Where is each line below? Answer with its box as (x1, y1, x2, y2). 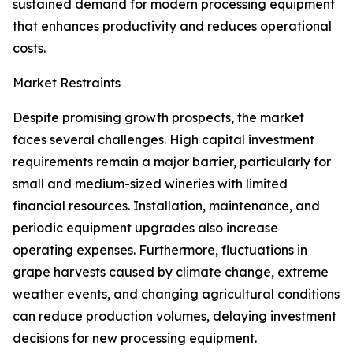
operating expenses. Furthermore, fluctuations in (13, 242, 307, 258)
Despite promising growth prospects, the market (13, 110, 304, 126)
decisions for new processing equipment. (13, 330, 257, 347)
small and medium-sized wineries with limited (13, 176, 288, 192)
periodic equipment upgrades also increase (13, 220, 278, 236)
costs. (13, 40, 46, 57)
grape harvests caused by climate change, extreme (13, 264, 329, 281)
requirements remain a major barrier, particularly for (13, 154, 331, 170)
